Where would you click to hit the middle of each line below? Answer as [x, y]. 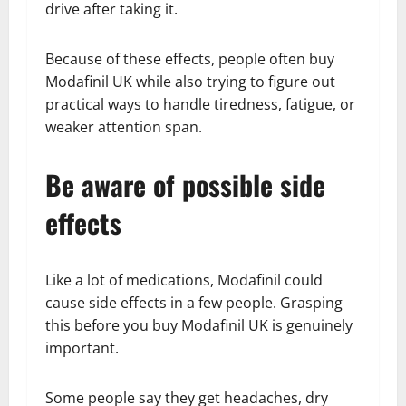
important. [82, 348]
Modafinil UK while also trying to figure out [190, 82]
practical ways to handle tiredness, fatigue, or [200, 105]
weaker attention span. [124, 127]
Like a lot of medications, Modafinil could [184, 280]
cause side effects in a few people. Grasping [194, 303]
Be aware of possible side [185, 185]
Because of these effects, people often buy [190, 59]
